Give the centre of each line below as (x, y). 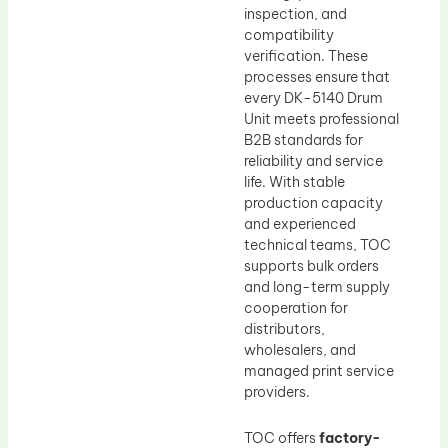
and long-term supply (317, 287)
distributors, (284, 329)
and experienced (300, 224)
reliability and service (313, 161)
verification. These (306, 56)
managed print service (319, 371)
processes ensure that (317, 77)
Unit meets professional (321, 119)
